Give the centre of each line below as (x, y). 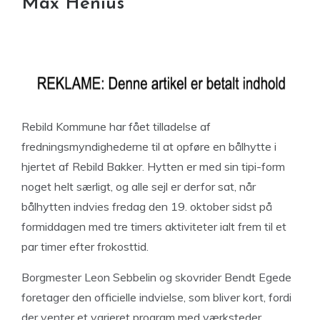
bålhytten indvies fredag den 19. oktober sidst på (147, 206)
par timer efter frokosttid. (85, 246)
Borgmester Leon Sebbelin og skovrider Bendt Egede (156, 277)
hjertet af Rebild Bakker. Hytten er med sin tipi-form (153, 166)
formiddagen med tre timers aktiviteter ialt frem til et (154, 226)
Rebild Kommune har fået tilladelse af (116, 126)
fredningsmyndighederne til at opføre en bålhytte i (149, 146)
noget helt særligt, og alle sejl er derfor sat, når (139, 186)
